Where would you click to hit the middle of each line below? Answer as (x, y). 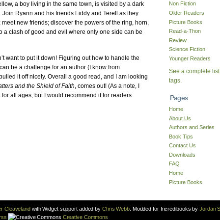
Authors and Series (192, 127)
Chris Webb (116, 208)
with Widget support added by (66, 208)
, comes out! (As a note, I (107, 86)
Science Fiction (187, 49)
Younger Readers (190, 58)
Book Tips (181, 136)
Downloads (182, 154)
